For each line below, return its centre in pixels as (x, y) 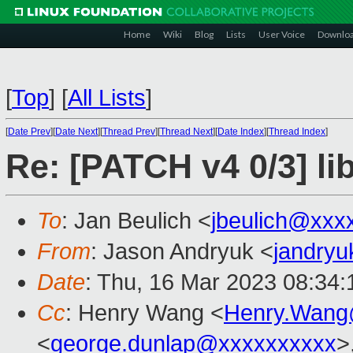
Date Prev (29, 132)
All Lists (107, 98)
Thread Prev (129, 132)
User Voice (282, 34)
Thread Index (297, 132)
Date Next (76, 132)
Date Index (241, 132)
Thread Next (186, 132)
